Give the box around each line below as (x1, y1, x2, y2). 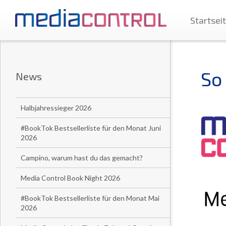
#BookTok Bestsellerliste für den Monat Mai (21, 194, 159, 202)
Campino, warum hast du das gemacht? (21, 153, 143, 162)
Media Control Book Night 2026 (21, 174, 120, 182)
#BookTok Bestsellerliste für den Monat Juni (21, 124, 161, 132)
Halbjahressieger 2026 (21, 103, 91, 112)
